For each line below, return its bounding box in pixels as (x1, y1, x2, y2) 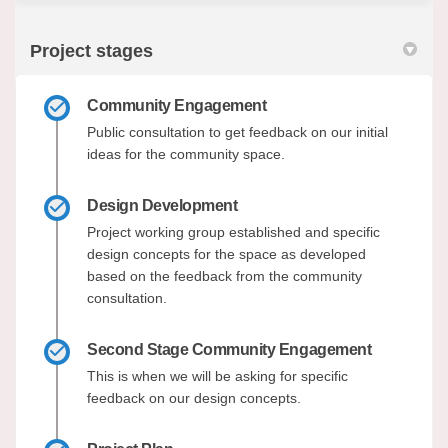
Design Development (87, 196, 238, 214)
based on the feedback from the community (87, 267, 362, 284)
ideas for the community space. (87, 145, 285, 162)
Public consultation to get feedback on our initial (87, 123, 388, 140)
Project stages (30, 40, 153, 61)
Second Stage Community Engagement (87, 340, 372, 358)
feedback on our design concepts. (87, 389, 301, 406)
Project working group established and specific (87, 223, 380, 240)
